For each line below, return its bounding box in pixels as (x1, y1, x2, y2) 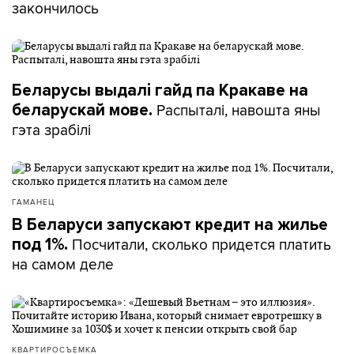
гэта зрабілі (12, 119, 91, 141)
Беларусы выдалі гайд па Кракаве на (12, 81, 308, 101)
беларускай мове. (12, 100, 153, 121)
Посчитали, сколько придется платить (72, 233, 331, 256)
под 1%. (12, 235, 72, 255)
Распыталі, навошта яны (153, 99, 321, 122)
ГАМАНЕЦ (12, 196, 55, 208)
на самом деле (12, 253, 114, 276)
